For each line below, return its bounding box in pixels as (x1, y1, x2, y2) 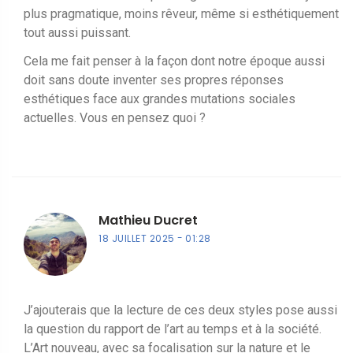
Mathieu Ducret (98, 210, 198, 229)
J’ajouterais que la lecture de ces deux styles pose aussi (24, 302, 337, 318)
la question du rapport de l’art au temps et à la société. (24, 321, 321, 336)
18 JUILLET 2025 (98, 231, 175, 245)
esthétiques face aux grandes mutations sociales (24, 91, 295, 106)
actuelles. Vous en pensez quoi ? (24, 110, 206, 125)
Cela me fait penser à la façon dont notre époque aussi (24, 53, 325, 69)
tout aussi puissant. (24, 24, 131, 40)
